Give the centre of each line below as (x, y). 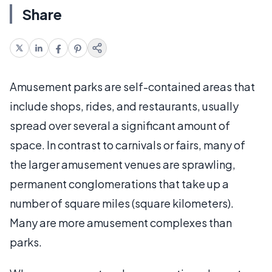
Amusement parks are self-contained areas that (132, 86)
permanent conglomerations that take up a (119, 183)
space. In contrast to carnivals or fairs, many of (127, 144)
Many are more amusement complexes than (121, 222)
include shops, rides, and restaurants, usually (124, 106)
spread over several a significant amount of (120, 125)
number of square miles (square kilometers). (122, 203)
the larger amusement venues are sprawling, (123, 164)
